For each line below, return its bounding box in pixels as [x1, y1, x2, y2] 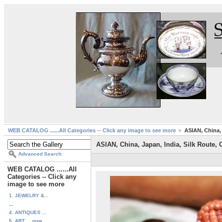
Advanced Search [18, 151, 61, 157]
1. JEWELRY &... [9, 192, 49, 198]
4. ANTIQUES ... [9, 209, 47, 215]
